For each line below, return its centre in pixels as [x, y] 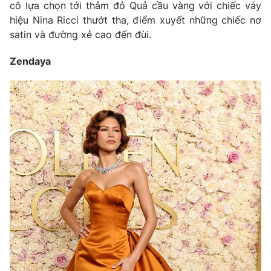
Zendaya [30, 61]
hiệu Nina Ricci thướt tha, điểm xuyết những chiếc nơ [135, 20]
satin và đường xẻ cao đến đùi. [80, 34]
